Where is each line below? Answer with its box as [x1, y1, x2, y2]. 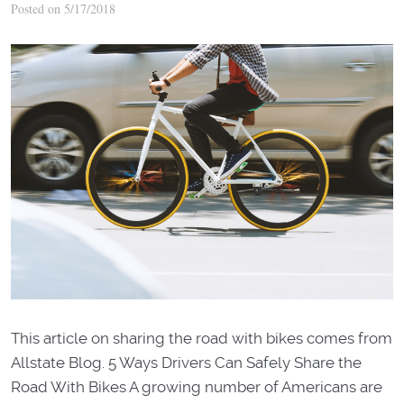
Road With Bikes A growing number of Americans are [11, 377, 382, 396]
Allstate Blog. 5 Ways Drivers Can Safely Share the [11, 353, 362, 372]
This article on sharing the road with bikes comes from [11, 328, 392, 347]
